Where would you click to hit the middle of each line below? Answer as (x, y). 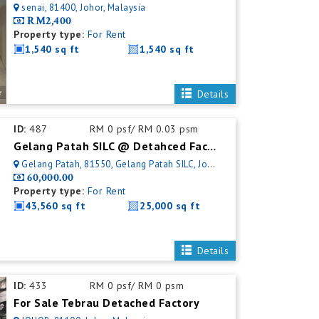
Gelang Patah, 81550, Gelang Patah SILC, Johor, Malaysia (115, 164)
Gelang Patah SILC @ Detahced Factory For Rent (212, 147)
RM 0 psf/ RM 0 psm (137, 286)
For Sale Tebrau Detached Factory (107, 303)
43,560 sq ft (56, 206)
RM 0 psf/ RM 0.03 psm (144, 129)
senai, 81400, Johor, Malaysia (84, 7)
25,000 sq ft (170, 206)
